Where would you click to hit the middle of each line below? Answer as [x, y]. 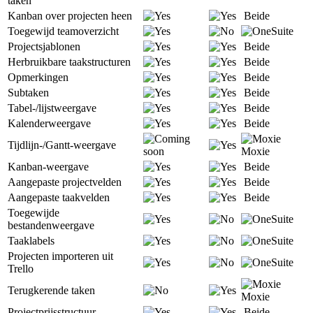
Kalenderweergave [49, 123]
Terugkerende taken [51, 290]
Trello [21, 268]
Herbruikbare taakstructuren [69, 61]
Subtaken [28, 92]
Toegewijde [34, 212]
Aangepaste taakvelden [59, 197]
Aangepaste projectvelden [65, 182]
